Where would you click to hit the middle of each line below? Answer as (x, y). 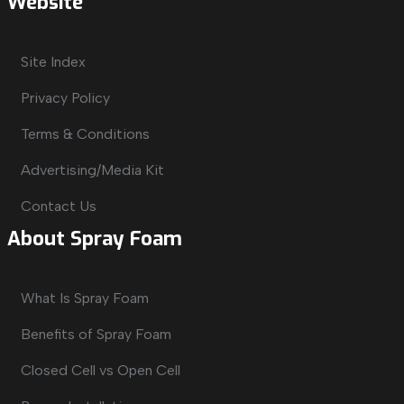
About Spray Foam (94, 238)
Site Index (53, 61)
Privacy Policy (65, 97)
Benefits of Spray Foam (96, 334)
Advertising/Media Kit (92, 170)
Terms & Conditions (85, 133)
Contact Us (58, 206)
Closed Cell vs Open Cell (100, 370)
